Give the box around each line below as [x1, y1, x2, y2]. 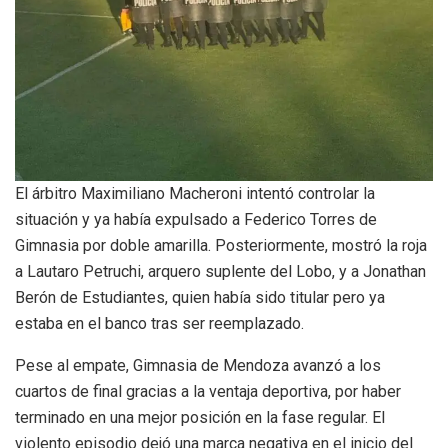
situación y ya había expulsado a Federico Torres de [15, 209, 377, 229]
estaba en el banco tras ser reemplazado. [15, 313, 304, 333]
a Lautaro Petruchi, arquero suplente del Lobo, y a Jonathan [15, 261, 426, 281]
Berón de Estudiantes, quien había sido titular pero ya [15, 287, 385, 307]
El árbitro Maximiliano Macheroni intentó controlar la [15, 183, 375, 203]
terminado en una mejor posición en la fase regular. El [15, 407, 385, 427]
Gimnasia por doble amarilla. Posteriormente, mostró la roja [15, 235, 427, 255]
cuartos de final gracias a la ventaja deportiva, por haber [15, 381, 401, 401]
